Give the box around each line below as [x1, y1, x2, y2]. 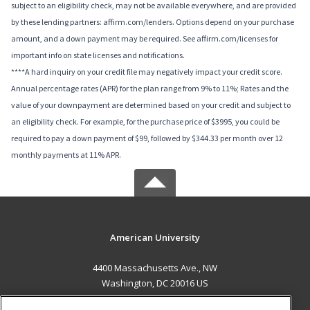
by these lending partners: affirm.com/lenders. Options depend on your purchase [11, 17, 294, 28]
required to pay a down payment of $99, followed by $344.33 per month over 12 [11, 133, 283, 144]
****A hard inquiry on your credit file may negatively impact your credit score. [11, 66, 282, 77]
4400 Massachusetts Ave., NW [92, 262, 217, 275]
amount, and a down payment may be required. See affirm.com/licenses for [11, 33, 278, 44]
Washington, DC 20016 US [101, 277, 208, 290]
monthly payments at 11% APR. [11, 149, 121, 161]
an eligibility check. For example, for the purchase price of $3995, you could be [11, 116, 280, 127]
